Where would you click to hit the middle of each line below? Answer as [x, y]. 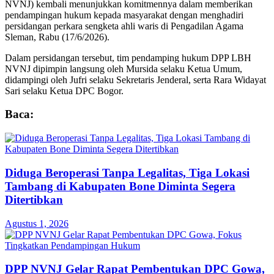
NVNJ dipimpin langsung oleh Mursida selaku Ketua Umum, [124, 68]
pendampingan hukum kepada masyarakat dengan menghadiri [124, 15]
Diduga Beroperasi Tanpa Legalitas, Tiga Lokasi [127, 172]
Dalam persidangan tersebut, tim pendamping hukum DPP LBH [128, 57]
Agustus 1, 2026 [37, 223]
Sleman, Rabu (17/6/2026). [57, 37]
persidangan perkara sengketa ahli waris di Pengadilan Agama [124, 26]
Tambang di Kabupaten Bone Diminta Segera [120, 186]
